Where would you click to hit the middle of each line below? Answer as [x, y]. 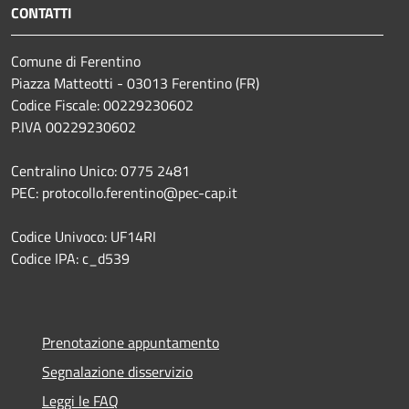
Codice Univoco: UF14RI [84, 236]
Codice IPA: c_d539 [70, 258]
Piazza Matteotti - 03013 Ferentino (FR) [135, 83]
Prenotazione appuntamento [131, 342]
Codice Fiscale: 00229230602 [102, 105]
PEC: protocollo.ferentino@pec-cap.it [124, 192]
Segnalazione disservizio [117, 371]
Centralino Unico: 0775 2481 [100, 170]
